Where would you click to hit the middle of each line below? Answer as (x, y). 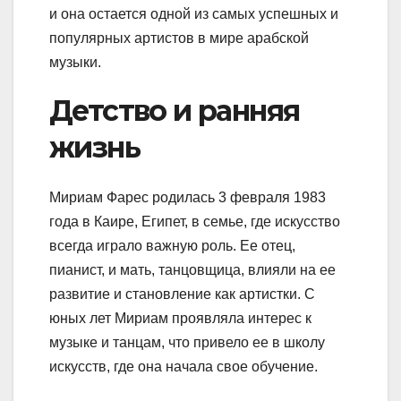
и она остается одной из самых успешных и (194, 13)
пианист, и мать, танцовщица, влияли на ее (192, 270)
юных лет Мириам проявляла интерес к (180, 319)
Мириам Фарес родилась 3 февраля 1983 (188, 198)
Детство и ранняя (175, 110)
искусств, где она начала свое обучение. (183, 367)
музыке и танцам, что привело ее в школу (187, 343)
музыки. (75, 62)
